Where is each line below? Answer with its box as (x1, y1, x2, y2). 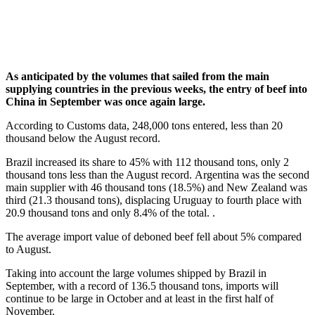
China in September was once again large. (6, 96, 205, 108)
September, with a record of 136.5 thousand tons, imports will (6, 280, 278, 292)
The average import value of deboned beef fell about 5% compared (6, 231, 302, 243)
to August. (6, 243, 51, 256)
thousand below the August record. (6, 132, 160, 145)
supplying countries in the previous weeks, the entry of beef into (6, 83, 307, 96)
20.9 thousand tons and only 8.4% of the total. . (6, 207, 215, 219)
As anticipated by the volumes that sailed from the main (6, 70, 269, 83)
